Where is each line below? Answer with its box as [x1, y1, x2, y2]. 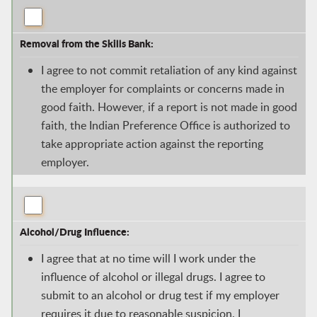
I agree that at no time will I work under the [40, 250, 255, 266]
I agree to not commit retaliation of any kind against [40, 62, 297, 78]
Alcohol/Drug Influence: [19, 224, 129, 238]
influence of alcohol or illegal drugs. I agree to [40, 268, 265, 284]
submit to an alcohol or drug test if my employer [40, 287, 279, 303]
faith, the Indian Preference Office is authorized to [40, 117, 290, 133]
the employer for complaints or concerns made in [40, 80, 284, 96]
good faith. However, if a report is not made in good [40, 98, 297, 115]
